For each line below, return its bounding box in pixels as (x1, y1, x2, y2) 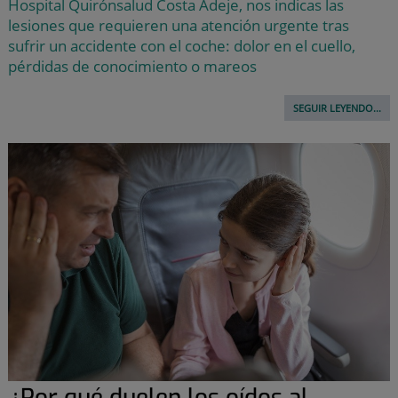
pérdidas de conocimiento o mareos (7, 55, 257, 76)
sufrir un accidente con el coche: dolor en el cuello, (7, 35, 355, 56)
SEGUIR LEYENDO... (293, 100, 382, 115)
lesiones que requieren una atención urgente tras (7, 14, 349, 36)
